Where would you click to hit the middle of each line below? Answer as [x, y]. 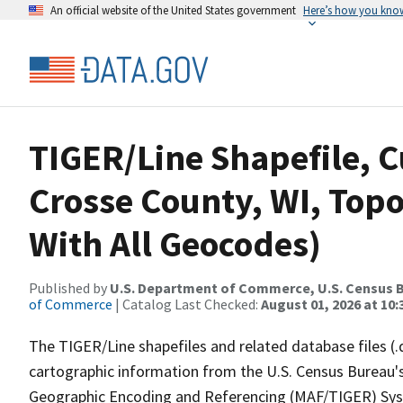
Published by [69, 288]
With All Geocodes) [175, 244]
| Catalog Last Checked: [187, 304]
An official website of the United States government [173, 10]
